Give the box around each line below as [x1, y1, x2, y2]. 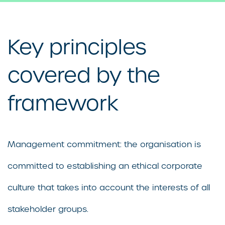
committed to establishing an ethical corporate [8, 161, 202, 172]
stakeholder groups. [8, 204, 88, 215]
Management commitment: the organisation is [8, 139, 201, 150]
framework [8, 90, 119, 117]
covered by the [8, 62, 160, 89]
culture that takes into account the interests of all [8, 182, 210, 193]
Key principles [8, 34, 147, 61]
